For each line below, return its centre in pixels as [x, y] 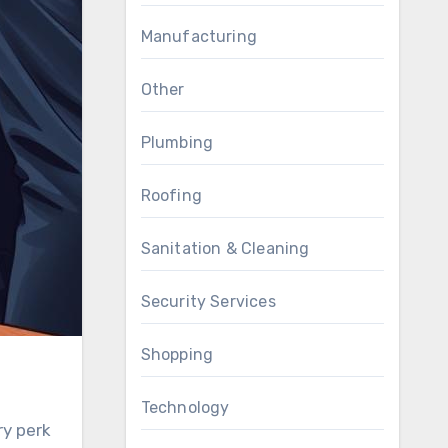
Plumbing [177, 142]
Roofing [171, 195]
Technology [185, 407]
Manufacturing [199, 36]
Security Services [208, 301]
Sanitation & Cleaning [225, 248]
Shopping [177, 354]
